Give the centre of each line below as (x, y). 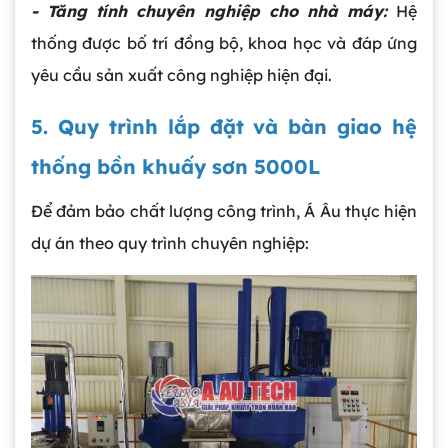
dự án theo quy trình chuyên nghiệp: (170, 243)
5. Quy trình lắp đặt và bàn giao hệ (224, 127)
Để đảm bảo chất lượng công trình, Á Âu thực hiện (224, 211)
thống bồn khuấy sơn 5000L (175, 167)
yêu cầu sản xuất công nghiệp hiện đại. (181, 75)
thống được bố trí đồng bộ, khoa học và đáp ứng (224, 43)
